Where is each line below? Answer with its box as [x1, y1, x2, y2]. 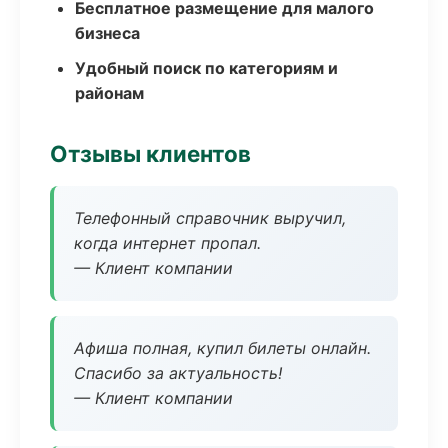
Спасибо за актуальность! [74, 363, 282, 383]
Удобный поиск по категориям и [75, 58, 338, 78]
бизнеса [75, 23, 140, 43]
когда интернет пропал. [74, 233, 261, 253]
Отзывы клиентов [50, 140, 251, 167]
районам [75, 83, 144, 103]
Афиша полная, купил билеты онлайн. [74, 338, 371, 358]
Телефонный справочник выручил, [74, 208, 346, 228]
